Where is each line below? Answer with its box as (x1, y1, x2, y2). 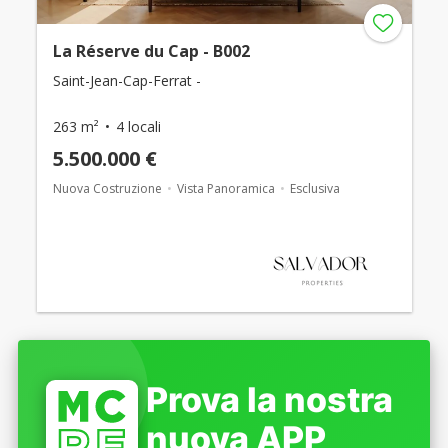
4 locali (115, 116, 161, 136)
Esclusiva (289, 179, 340, 197)
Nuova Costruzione (52, 179, 162, 197)
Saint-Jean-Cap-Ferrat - (52, 70, 201, 90)
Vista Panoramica (176, 179, 275, 197)
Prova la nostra (146, 378, 393, 420)
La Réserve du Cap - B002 (52, 39, 250, 62)
